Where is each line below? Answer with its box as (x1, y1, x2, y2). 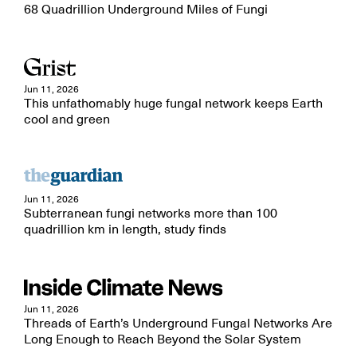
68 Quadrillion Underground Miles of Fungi (24, 2, 268, 18)
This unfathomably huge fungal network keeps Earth (24, 96, 323, 112)
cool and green (24, 112, 110, 127)
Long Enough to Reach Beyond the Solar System (24, 331, 301, 347)
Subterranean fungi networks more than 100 (24, 206, 277, 222)
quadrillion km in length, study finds (24, 222, 226, 237)
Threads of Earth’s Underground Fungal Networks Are (24, 316, 332, 331)
